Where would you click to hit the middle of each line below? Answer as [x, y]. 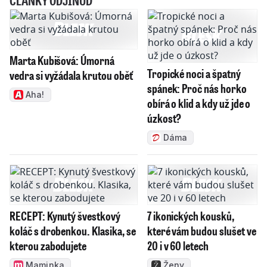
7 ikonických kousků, [190, 215]
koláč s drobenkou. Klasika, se [73, 230]
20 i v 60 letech [178, 245]
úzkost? [164, 118]
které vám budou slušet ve [201, 230]
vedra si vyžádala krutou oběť [71, 75]
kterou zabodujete [48, 245]
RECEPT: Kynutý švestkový [65, 215]
